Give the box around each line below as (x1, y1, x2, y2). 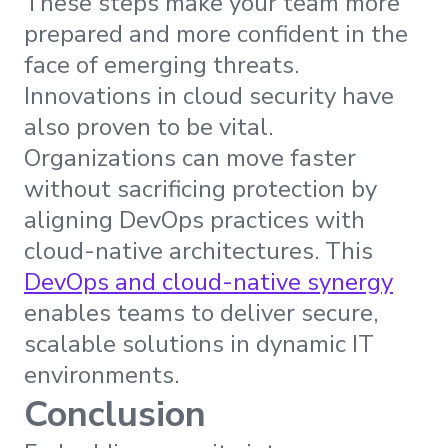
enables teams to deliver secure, (24, 297, 378, 330)
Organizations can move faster (24, 142, 356, 175)
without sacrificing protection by (24, 173, 377, 206)
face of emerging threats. (24, 49, 299, 82)
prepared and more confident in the (24, 18, 408, 51)
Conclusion (24, 390, 206, 440)
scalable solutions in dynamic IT (24, 328, 374, 361)
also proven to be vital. (24, 111, 273, 144)
